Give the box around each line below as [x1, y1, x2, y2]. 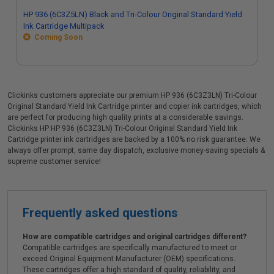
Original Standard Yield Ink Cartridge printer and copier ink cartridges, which [7, 102, 262, 111]
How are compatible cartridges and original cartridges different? [23, 232, 246, 241]
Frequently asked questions [23, 206, 178, 220]
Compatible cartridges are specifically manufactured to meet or [23, 243, 237, 252]
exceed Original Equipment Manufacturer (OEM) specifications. [23, 254, 235, 263]
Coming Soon [31, 33, 83, 42]
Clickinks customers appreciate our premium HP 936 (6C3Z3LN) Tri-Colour [7, 91, 257, 100]
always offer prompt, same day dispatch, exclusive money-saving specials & [7, 146, 265, 155]
